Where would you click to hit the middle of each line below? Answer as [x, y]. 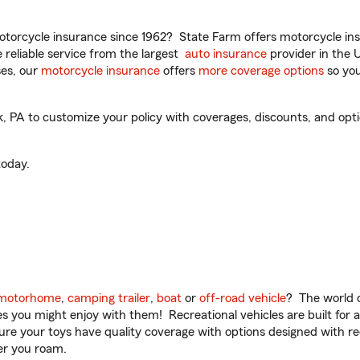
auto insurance [226, 54]
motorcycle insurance [100, 71]
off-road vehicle [243, 298]
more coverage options [261, 71]
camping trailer [109, 298]
